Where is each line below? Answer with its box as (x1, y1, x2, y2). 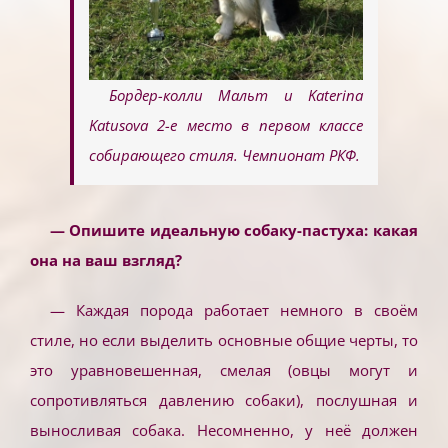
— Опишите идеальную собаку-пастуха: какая (49, 219, 418, 240)
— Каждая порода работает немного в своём (49, 299, 418, 320)
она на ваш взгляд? (30, 249, 182, 270)
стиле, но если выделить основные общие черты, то (30, 329, 418, 350)
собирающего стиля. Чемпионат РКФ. (89, 144, 360, 165)
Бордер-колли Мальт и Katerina (108, 84, 363, 105)
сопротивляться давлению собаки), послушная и (30, 389, 418, 410)
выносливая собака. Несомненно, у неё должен (30, 419, 418, 440)
